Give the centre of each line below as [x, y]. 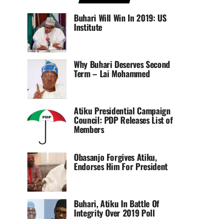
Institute [88, 27]
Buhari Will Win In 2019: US [120, 18]
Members [89, 129]
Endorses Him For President [121, 166]
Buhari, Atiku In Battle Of [117, 203]
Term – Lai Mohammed [112, 73]
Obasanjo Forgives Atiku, [115, 157]
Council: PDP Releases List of [123, 120]
